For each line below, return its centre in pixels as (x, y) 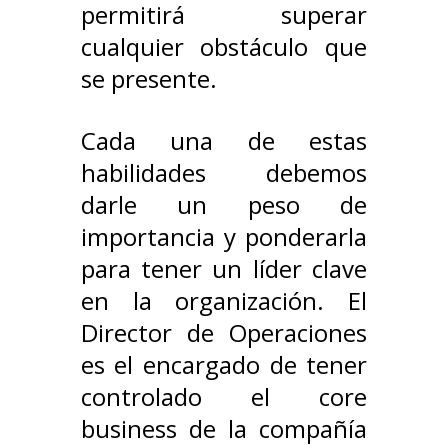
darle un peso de (224, 205)
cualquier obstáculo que (224, 47)
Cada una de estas (224, 141)
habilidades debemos (224, 173)
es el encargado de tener (224, 365)
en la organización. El (224, 301)
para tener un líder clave (224, 269)
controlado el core (224, 397)
